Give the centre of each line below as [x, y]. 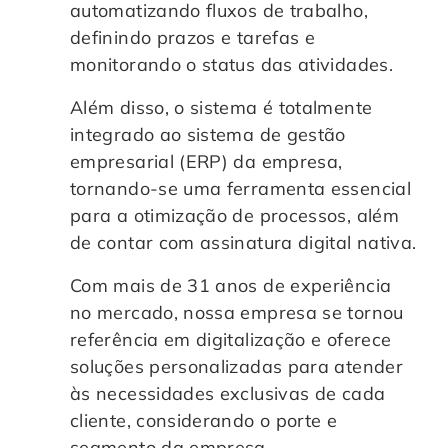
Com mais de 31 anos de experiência [231, 285]
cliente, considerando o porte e [204, 420]
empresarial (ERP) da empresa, [206, 161]
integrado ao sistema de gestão [208, 134]
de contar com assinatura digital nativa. [243, 242]
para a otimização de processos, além [234, 215]
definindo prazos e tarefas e [193, 37]
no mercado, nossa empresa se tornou [237, 312]
